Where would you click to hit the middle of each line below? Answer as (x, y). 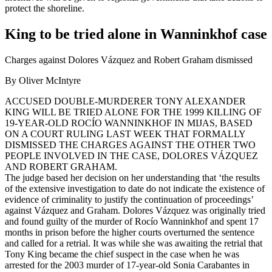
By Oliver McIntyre (43, 81)
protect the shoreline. (45, 8)
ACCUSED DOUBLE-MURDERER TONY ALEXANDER (125, 101)
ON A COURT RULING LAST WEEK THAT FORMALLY (125, 134)
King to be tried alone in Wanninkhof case (136, 34)
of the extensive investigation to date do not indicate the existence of (135, 189)
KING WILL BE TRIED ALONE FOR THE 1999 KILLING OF (133, 112)
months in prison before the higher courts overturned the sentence (130, 233)
